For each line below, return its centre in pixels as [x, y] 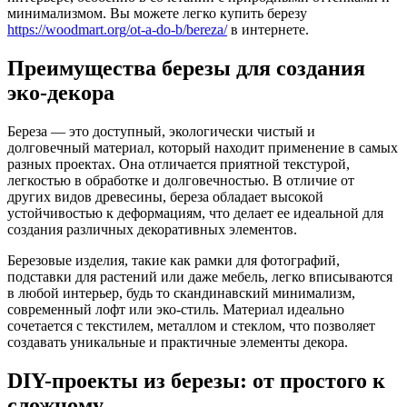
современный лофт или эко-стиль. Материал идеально [176, 309]
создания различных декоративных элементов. [152, 229]
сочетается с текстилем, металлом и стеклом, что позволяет [191, 325]
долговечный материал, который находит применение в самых [203, 147]
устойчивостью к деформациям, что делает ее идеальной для [195, 213]
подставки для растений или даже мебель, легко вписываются [200, 276]
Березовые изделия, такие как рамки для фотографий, [174, 260]
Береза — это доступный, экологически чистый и [161, 131]
